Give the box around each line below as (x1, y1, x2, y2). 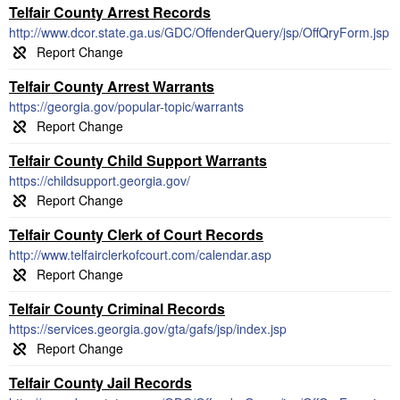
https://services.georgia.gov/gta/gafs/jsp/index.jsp (9, 320, 287, 337)
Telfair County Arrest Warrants (9, 76, 214, 96)
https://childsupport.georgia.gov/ (9, 171, 190, 189)
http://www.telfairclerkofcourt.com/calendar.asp (9, 246, 271, 263)
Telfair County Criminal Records (9, 298, 225, 319)
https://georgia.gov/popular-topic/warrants (9, 97, 244, 115)
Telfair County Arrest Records (9, 2, 211, 22)
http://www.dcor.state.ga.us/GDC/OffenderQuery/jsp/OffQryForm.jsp (9, 23, 389, 41)
